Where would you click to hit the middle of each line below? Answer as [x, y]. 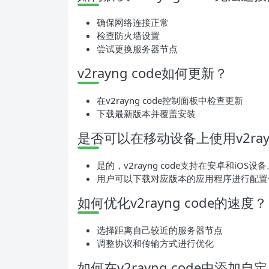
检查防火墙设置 [128, 35]
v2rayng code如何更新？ [153, 72]
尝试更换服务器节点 [137, 48]
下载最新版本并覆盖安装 [146, 113]
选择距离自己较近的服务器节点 [160, 230]
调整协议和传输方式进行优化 [155, 243]
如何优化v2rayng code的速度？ [172, 202]
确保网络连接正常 [133, 22]
